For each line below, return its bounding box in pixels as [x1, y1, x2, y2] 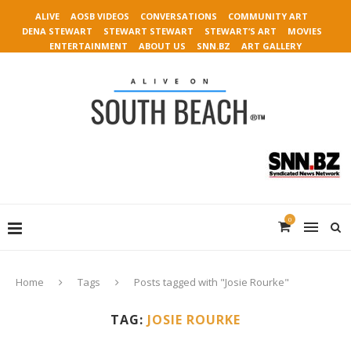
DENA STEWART [21, 25, 92, 37]
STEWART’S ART [204, 25, 277, 37]
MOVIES [287, 25, 322, 37]
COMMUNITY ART [228, 10, 308, 22]
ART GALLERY [241, 40, 302, 52]
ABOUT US [139, 40, 186, 52]
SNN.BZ [197, 40, 230, 52]
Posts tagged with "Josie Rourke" [134, 275, 289, 289]
